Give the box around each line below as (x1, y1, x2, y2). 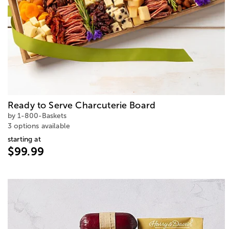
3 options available (8, 122, 71, 130)
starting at (8, 135, 41, 144)
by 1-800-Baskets (8, 112, 66, 120)
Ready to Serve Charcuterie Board (8, 100, 156, 111)
